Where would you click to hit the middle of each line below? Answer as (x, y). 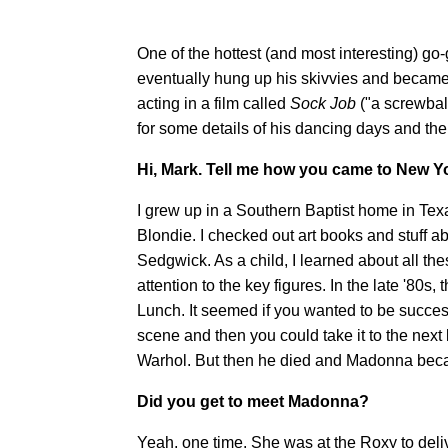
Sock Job (321, 103)
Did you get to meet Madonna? (253, 401)
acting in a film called (211, 103)
